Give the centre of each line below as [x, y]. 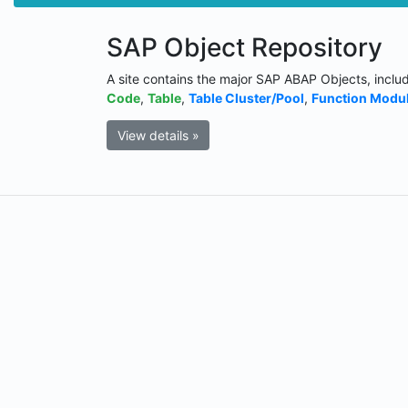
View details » [158, 135]
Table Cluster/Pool [246, 97]
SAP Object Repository [245, 47]
